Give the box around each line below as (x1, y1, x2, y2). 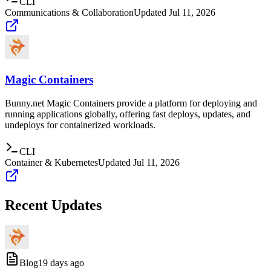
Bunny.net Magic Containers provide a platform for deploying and (5, 97, 257, 108)
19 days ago (38, 258, 84, 269)
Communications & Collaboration (5, 7, 134, 18)
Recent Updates (5, 197, 102, 213)
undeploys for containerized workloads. (5, 119, 155, 130)
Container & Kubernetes (5, 157, 98, 168)
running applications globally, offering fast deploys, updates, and (5, 108, 250, 119)
